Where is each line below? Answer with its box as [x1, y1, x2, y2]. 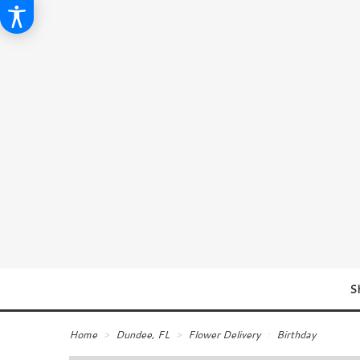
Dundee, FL [115, 326, 172, 342]
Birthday [276, 326, 316, 342]
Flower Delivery [187, 326, 260, 342]
